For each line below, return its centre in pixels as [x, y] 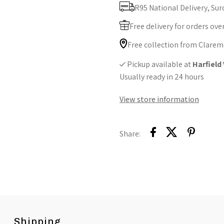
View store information [159, 99]
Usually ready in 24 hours [161, 76]
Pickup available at [159, 64]
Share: [130, 134]
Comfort [184, 25]
